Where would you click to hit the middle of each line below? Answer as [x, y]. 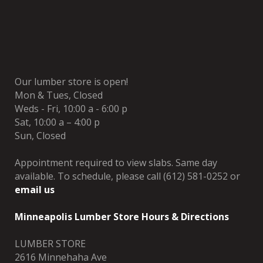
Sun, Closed [40, 136]
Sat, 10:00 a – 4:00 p [57, 122]
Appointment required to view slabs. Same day [116, 163]
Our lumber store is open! [71, 82]
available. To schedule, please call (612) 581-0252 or [127, 176]
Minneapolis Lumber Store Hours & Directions [122, 217]
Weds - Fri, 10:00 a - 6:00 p [71, 109]
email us [35, 190]
